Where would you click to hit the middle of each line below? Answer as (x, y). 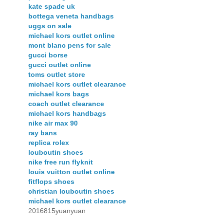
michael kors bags (59, 94)
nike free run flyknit (61, 162)
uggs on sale (50, 26)
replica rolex (49, 143)
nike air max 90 (53, 123)
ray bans (43, 133)
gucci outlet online (60, 65)
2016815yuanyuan (57, 211)
